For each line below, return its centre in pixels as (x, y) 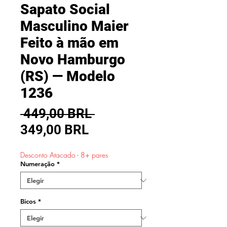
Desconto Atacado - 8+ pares (64, 155)
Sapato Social (65, 9)
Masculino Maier (74, 26)
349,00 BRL (54, 130)
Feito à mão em (69, 43)
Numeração (37, 164)
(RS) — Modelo (68, 76)
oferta (106, 162)
